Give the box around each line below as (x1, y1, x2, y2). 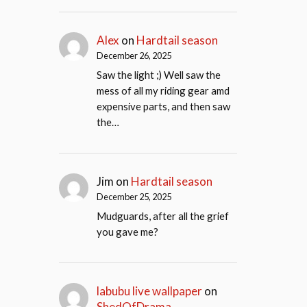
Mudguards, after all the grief (97, 210, 230, 223)
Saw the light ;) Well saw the (97, 69, 221, 82)
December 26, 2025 (97, 49, 172, 61)
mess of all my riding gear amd (97, 84, 230, 97)
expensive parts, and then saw (97, 100, 231, 113)
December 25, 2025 (97, 191, 172, 202)
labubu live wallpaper (97, 284, 203, 299)
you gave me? (97, 225, 159, 238)
